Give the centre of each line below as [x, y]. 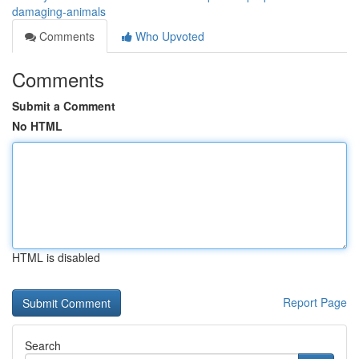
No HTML [37, 126]
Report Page [315, 302]
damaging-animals [59, 11]
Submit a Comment [64, 106]
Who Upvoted [168, 36]
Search [43, 345]
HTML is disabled [56, 257]
